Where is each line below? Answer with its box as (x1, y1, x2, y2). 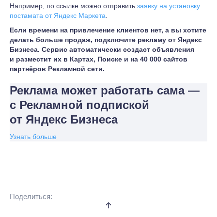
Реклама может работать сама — (10, 84, 200, 97)
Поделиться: (10, 192, 52, 201)
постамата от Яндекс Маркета (10, 12, 106, 19)
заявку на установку (137, 2, 200, 10)
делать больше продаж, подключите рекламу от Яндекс (10, 36, 202, 44)
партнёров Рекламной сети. (10, 65, 105, 73)
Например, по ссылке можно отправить (10, 2, 137, 10)
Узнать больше (10, 133, 57, 140)
